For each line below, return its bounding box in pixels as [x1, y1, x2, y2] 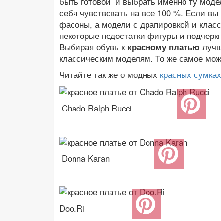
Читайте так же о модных [59, 69, 160, 81]
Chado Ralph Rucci [59, 102, 132, 114]
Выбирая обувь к [59, 41, 127, 53]
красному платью [127, 41, 200, 53]
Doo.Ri [59, 202, 84, 214]
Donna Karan [59, 152, 110, 164]
